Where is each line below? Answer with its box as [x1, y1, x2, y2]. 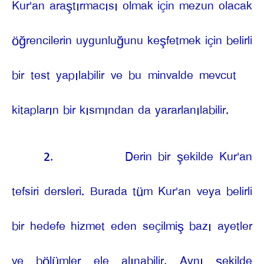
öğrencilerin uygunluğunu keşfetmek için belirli [12, 29, 252, 52]
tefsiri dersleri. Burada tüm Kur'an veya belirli [12, 180, 252, 203]
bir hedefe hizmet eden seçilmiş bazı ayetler [12, 214, 252, 238]
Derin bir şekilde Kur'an [124, 145, 252, 169]
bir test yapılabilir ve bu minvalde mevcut [12, 64, 236, 87]
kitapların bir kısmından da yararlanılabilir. [12, 98, 229, 122]
